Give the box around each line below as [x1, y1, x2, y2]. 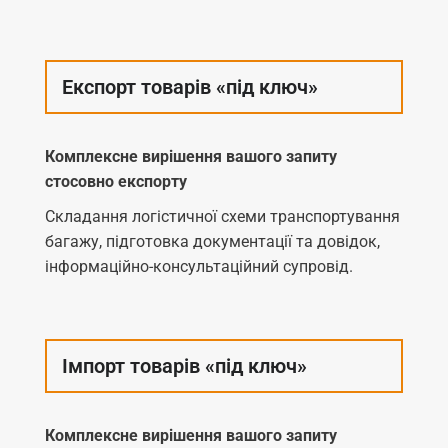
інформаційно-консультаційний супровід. [45, 256, 353, 276]
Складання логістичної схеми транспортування [45, 206, 400, 226]
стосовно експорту [45, 171, 187, 191]
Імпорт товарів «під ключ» [62, 353, 307, 378]
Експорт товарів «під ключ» [62, 74, 318, 99]
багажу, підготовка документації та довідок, [45, 231, 380, 251]
